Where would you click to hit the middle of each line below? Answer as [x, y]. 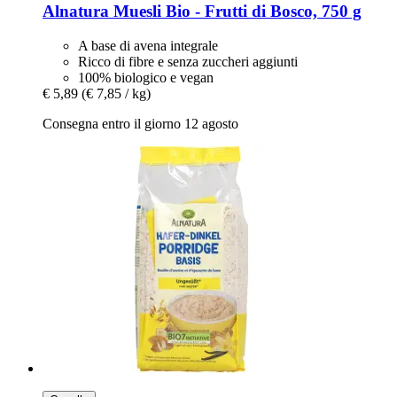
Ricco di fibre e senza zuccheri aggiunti [188, 61]
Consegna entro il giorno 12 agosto [140, 123]
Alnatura [76, 12]
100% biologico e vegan [146, 77]
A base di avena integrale [148, 45]
